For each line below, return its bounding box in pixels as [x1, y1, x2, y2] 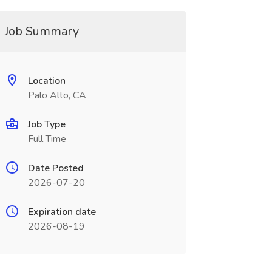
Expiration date [27, 205, 96, 219]
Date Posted [27, 161, 84, 175]
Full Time [27, 132, 66, 146]
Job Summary [4, 23, 79, 39]
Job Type [27, 118, 66, 131]
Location [27, 74, 66, 87]
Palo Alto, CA [27, 89, 86, 102]
